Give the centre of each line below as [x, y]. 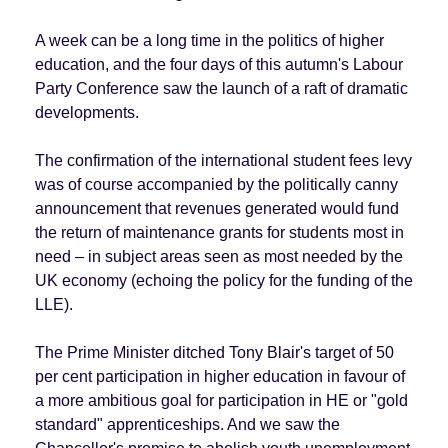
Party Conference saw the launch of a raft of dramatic [221, 88]
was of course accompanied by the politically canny [216, 184]
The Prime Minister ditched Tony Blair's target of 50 [214, 352]
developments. [86, 112]
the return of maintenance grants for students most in [219, 232]
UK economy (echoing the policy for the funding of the [223, 280]
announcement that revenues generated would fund [216, 208]
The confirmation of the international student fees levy [223, 160]
